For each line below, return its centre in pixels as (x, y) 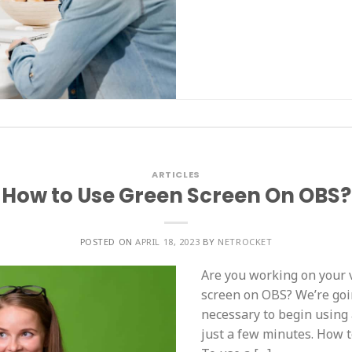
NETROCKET (245, 242)
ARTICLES (176, 174)
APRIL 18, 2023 (168, 242)
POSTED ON (108, 242)
